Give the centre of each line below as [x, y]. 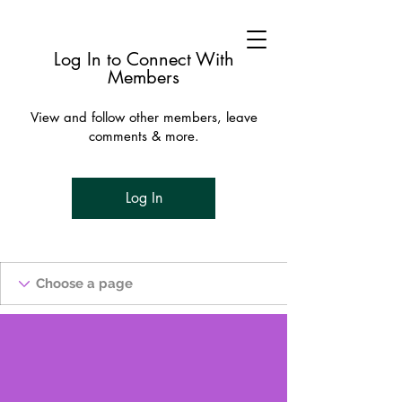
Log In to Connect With [144, 59]
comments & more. [144, 136]
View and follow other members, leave [144, 117]
